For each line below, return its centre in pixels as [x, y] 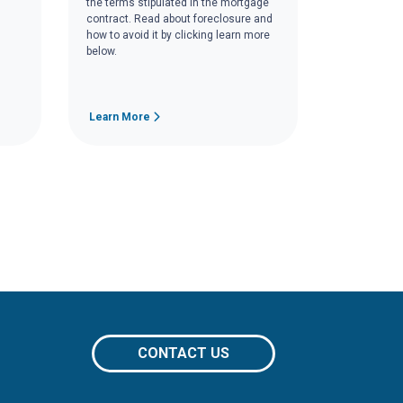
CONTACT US [183, 353]
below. [102, 52]
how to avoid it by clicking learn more [178, 36]
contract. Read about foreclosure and [179, 19]
